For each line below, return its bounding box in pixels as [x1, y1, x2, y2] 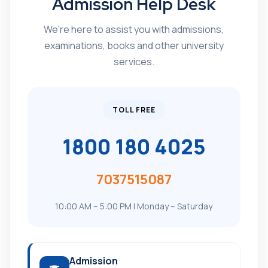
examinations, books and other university [44, 39, 224, 52]
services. [113, 55, 154, 68]
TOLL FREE [112, 105, 156, 115]
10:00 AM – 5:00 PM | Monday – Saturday [55, 200, 213, 212]
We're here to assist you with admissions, [44, 23, 224, 36]
